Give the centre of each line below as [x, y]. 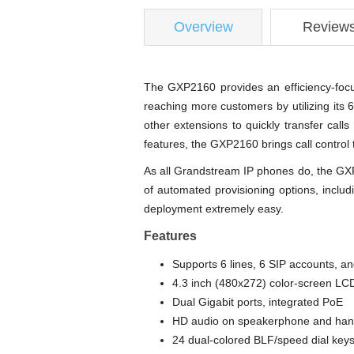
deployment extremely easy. [214, 208]
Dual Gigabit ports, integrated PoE [258, 301]
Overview [203, 26]
